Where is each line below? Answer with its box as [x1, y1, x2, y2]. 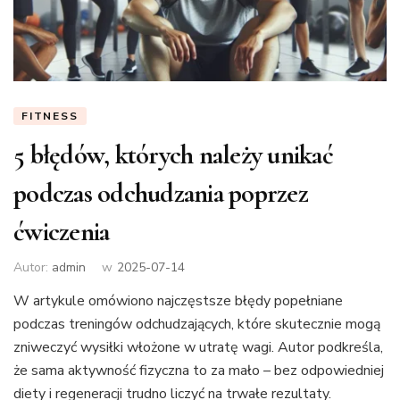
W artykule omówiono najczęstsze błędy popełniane [13, 290, 343, 311]
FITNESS [21, 109, 79, 124]
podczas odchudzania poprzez [13, 177, 308, 211]
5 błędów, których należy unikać [13, 138, 333, 172]
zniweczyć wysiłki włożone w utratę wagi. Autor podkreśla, [13, 337, 383, 357]
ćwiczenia [13, 215, 110, 249]
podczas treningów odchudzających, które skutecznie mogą [13, 313, 380, 334]
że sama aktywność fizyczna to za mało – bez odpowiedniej [13, 360, 384, 380]
